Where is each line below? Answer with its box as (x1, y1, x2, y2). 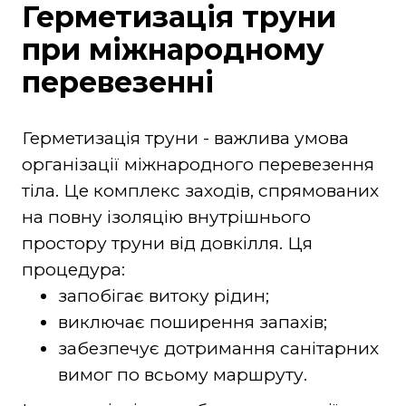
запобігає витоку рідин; (57, 285, 269, 306)
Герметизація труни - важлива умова (21, 127, 349, 149)
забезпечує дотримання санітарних (57, 337, 379, 359)
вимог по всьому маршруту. (57, 363, 307, 385)
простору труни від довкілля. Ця (21, 232, 313, 254)
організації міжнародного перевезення (21, 153, 374, 175)
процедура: (21, 258, 125, 280)
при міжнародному (21, 31, 324, 67)
